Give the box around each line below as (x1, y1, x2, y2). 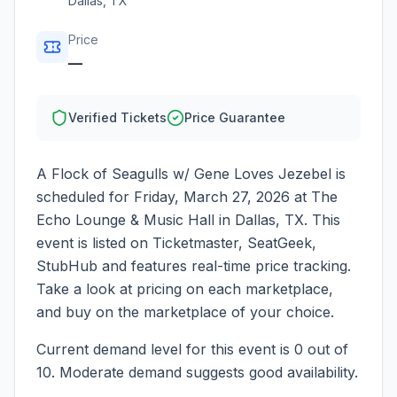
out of (303, 340, 348, 358)
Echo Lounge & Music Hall (36, 211, 214, 229)
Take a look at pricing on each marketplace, (36, 280, 333, 298)
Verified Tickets (68, 110, 167, 125)
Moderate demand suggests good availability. (55, 363, 358, 381)
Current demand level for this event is (36, 340, 294, 358)
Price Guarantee (184, 110, 285, 125)
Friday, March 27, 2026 (134, 188, 290, 206)
